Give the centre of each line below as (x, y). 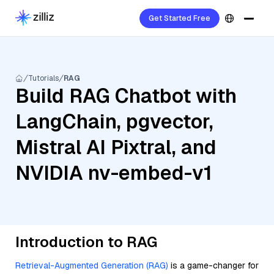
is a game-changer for (213, 265)
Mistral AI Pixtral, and (116, 147)
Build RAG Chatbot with (126, 96)
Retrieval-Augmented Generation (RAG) (92, 265)
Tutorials (43, 78)
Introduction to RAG (86, 242)
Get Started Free (180, 18)
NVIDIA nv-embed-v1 (114, 173)
